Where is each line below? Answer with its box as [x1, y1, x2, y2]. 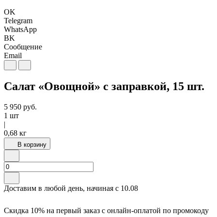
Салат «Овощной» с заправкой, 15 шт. [4, 80, 204, 93]
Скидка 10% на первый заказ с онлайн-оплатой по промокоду [4, 206, 209, 215]
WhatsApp [4, 25, 37, 34]
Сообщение [4, 43, 42, 51]
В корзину [17, 141, 46, 149]
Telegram [4, 16, 32, 25]
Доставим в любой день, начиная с [4, 184, 121, 193]
